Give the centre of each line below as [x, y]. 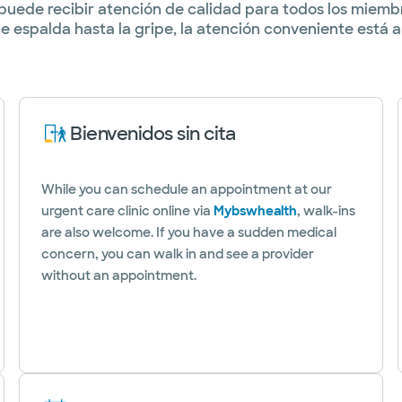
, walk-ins [327, 211]
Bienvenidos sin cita [153, 134]
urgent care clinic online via [128, 211]
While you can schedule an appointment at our [187, 189]
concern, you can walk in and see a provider [178, 254]
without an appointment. [119, 275]
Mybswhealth [256, 211]
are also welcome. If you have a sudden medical [189, 232]
